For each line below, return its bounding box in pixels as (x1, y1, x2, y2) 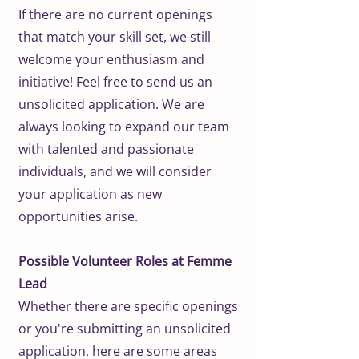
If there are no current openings (18, 5, 212, 23)
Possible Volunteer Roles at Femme (18, 252, 232, 270)
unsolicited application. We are (18, 95, 204, 113)
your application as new (18, 184, 162, 203)
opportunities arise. (18, 207, 138, 225)
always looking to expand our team (18, 117, 229, 135)
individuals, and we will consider (18, 162, 212, 180)
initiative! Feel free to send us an (18, 72, 212, 91)
